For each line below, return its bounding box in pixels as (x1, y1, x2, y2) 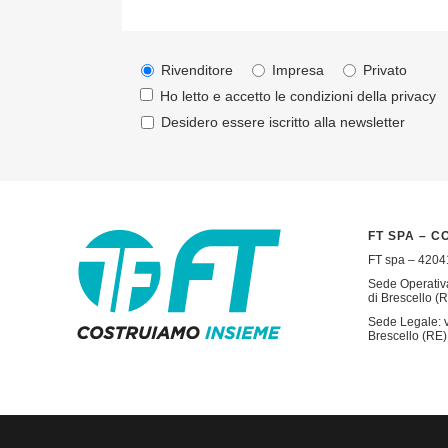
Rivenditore (161, 61, 233, 78)
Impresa (272, 61, 324, 78)
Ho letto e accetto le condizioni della (160, 87, 391, 104)
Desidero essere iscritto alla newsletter (161, 113, 405, 130)
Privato (363, 61, 407, 78)
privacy (391, 87, 436, 104)
